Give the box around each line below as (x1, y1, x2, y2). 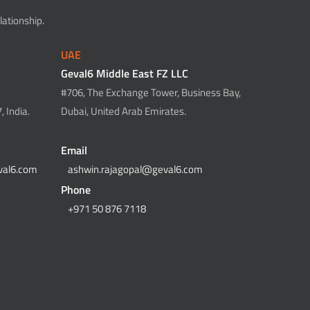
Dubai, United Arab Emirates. (61, 103, 187, 119)
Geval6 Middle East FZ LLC (61, 65, 189, 82)
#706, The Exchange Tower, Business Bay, (61, 84, 241, 100)
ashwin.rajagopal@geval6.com (68, 161, 203, 177)
